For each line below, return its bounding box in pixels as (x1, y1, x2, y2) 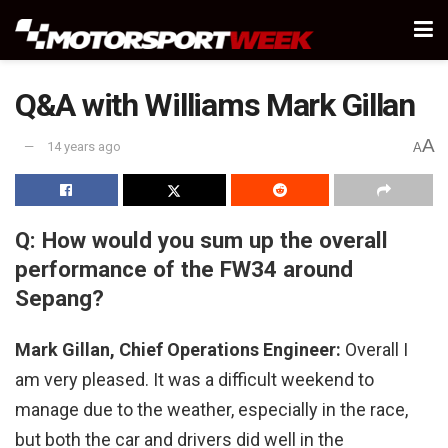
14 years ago (47, 139, 121, 155)
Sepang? (15, 284, 104, 311)
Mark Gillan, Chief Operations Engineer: (15, 339, 341, 361)
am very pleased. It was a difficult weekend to (15, 369, 374, 391)
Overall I (341, 339, 408, 361)
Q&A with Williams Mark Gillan (15, 86, 415, 124)
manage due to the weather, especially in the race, (15, 399, 408, 421)
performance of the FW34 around (15, 255, 353, 282)
